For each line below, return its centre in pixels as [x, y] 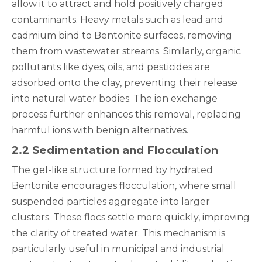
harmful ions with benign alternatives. [100, 130]
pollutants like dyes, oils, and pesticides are [111, 67]
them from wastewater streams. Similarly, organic [126, 51]
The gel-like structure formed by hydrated [112, 170]
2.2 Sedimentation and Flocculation [115, 150]
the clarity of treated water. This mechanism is [118, 233]
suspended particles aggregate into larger [111, 201]
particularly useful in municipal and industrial [118, 249]
